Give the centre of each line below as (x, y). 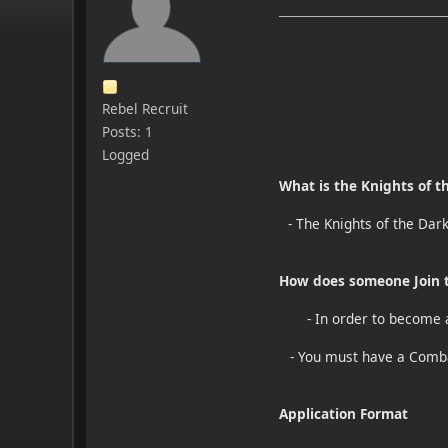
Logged (125, 154)
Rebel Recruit (145, 108)
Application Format (343, 413)
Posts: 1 (127, 131)
